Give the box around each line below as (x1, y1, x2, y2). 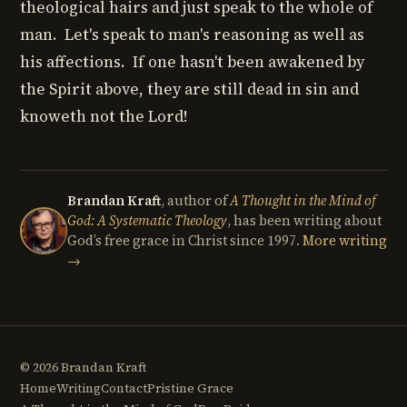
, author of (161, 192, 230, 210)
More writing (303, 232, 387, 250)
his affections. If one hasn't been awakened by (20, 51, 364, 73)
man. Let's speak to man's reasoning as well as (20, 24, 364, 45)
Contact (101, 380, 147, 397)
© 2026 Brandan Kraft (20, 359, 146, 376)
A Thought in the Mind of (230, 192, 376, 210)
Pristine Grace (147, 380, 233, 397)
